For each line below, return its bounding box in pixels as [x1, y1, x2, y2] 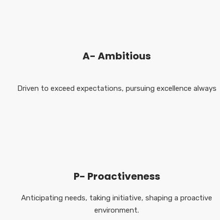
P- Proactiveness [73, 169, 160, 183]
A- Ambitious [82, 49, 151, 63]
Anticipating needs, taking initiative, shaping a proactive [21, 193, 213, 202]
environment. [94, 205, 139, 215]
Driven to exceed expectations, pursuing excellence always [17, 83, 217, 93]
